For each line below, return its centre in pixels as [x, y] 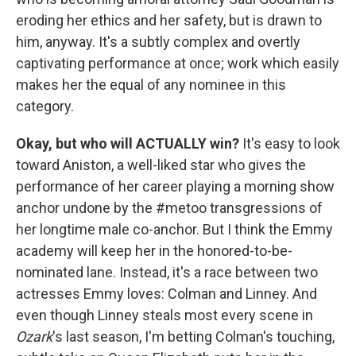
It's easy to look [290, 143]
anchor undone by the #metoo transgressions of [169, 208]
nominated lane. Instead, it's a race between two [167, 272]
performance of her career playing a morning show [175, 186]
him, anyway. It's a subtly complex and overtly [158, 42]
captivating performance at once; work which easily [178, 63]
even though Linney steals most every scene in [164, 315]
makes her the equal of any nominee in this [151, 85]
